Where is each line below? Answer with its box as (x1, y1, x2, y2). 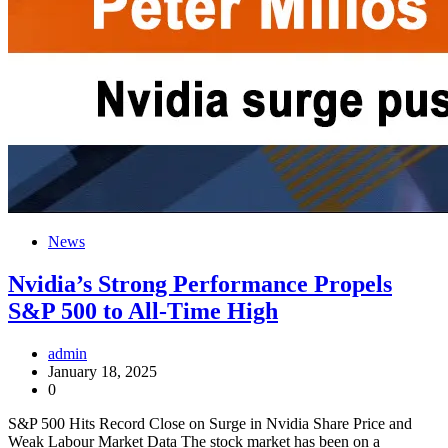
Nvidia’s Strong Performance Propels (8, 271, 392, 298)
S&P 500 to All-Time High (8, 298, 278, 325)
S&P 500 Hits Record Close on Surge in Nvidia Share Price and (8, 415, 412, 433)
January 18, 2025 (48, 363, 157, 381)
